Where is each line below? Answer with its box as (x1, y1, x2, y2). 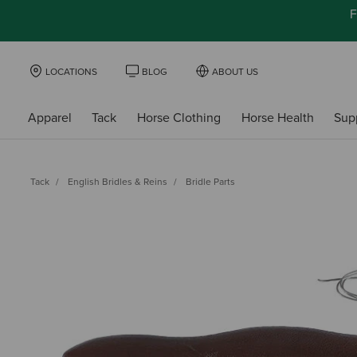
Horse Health (241, 109, 314, 126)
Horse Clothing (136, 109, 221, 126)
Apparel (27, 109, 72, 126)
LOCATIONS (45, 66, 97, 77)
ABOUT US (212, 66, 258, 77)
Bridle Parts (186, 175, 235, 187)
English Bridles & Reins (68, 175, 167, 187)
